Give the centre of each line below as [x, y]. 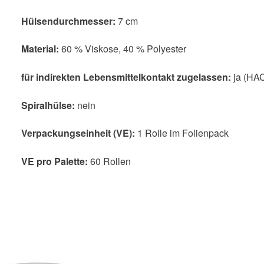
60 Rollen [109, 161]
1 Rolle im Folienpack [181, 133]
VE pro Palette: [54, 161]
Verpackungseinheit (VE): [78, 133]
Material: [40, 49]
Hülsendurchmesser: [69, 21]
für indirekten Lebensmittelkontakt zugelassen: [127, 77]
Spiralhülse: [49, 105]
